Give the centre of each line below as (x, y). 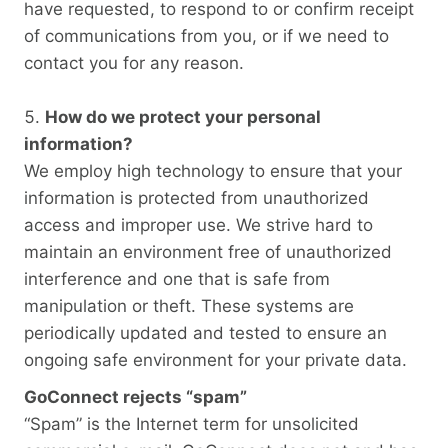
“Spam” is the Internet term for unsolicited (191, 424)
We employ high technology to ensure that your (213, 170)
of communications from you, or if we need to (206, 35)
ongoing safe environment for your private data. (215, 359)
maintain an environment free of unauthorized (208, 251)
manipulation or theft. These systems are (189, 305)
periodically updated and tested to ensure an (205, 332)
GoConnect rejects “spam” (135, 397)
